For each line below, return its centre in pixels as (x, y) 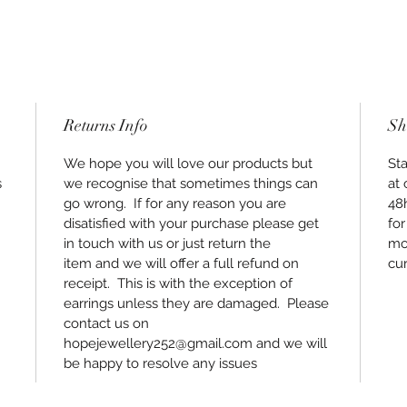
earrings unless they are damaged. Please (197, 304)
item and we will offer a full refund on (182, 264)
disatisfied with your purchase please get (192, 224)
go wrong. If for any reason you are (175, 204)
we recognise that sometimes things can (191, 184)
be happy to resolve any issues (161, 364)
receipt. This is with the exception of (179, 284)
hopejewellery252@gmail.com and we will (196, 344)
